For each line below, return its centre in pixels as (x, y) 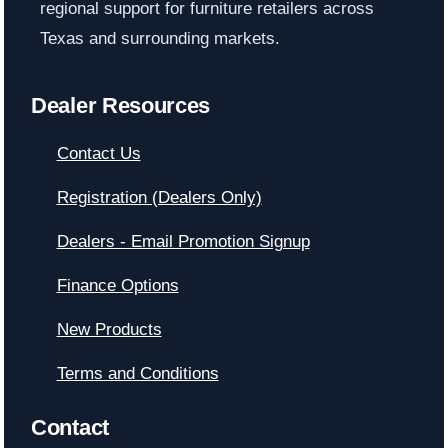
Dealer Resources (121, 105)
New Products (109, 329)
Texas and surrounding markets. (159, 39)
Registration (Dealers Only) (159, 197)
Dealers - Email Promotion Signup (183, 241)
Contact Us (98, 153)
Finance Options (117, 285)
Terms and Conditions (137, 373)
